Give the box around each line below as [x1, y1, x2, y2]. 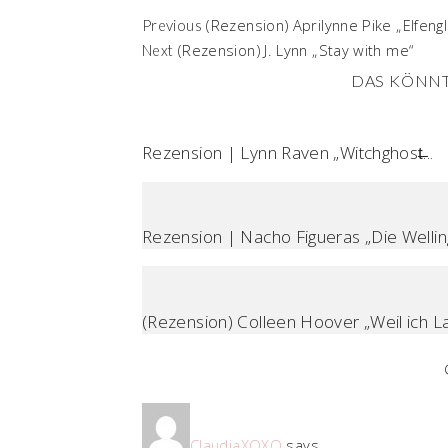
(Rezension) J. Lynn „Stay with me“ [177, 39, 414, 60]
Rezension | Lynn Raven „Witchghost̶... [142, 141, 434, 164]
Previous [142, 16, 202, 34]
